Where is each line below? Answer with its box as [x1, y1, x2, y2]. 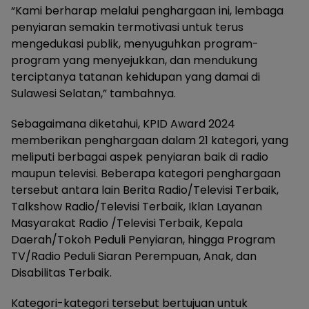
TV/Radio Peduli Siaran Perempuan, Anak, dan [11, 248, 257, 265]
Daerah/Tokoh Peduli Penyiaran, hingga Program [11, 232, 275, 248]
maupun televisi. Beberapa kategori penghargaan [11, 166, 281, 182]
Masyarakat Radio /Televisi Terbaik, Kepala [11, 215, 243, 232]
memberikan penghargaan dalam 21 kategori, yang [11, 132, 288, 149]
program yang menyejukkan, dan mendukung [11, 52, 257, 69]
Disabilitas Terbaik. [11, 265, 112, 281]
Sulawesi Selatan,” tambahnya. [11, 86, 176, 102]
